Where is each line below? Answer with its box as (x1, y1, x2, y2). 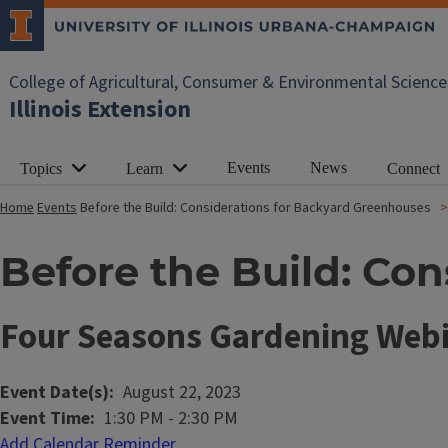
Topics (20, 160, 62, 177)
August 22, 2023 (123, 380, 241, 405)
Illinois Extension (9, 92, 191, 127)
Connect (387, 160, 440, 177)
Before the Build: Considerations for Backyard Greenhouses (80, 198, 431, 218)
